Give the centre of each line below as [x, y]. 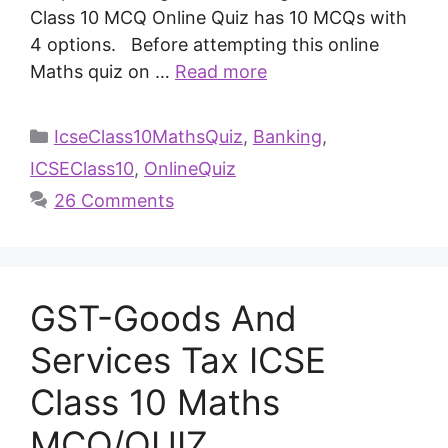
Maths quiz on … [102, 71]
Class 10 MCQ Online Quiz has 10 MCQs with [218, 17]
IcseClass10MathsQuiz [148, 136]
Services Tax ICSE [178, 359]
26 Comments [113, 200]
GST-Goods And [163, 317]
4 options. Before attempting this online [204, 44]
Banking [287, 136]
